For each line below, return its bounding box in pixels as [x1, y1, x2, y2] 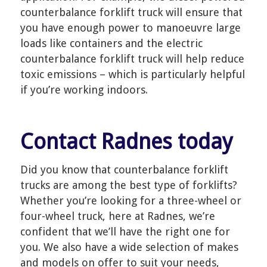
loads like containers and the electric [20, 37, 203, 49]
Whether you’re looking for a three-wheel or [20, 194, 241, 207]
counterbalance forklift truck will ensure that [20, 6, 243, 18]
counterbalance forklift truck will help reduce [20, 52, 244, 65]
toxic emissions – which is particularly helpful [20, 68, 245, 80]
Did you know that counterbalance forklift [20, 163, 228, 176]
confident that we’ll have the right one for [20, 225, 230, 238]
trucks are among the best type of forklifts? [20, 179, 237, 192]
